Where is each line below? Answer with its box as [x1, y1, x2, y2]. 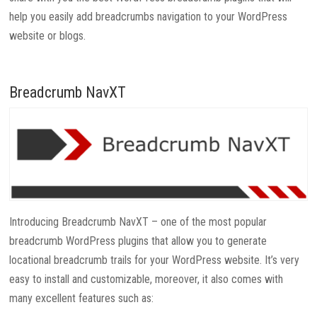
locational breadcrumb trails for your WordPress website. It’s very [9, 253, 300, 267]
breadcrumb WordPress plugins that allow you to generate [9, 234, 267, 248]
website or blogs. [9, 28, 89, 42]
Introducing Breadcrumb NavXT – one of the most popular [9, 214, 267, 229]
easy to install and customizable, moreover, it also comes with [9, 272, 284, 286]
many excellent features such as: [9, 291, 154, 305]
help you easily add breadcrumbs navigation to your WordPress [9, 9, 288, 23]
